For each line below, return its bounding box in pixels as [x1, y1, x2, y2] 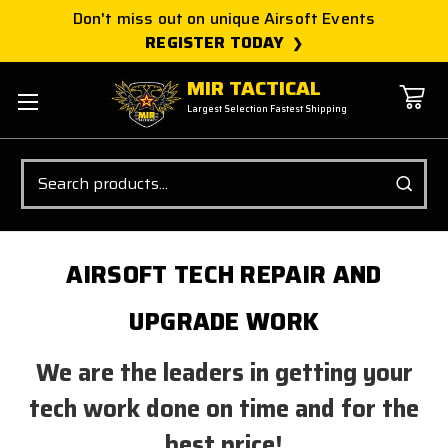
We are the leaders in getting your [35, 353, 413, 392]
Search [21, 157, 65, 180]
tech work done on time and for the [29, 389, 419, 428]
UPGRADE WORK [128, 302, 320, 341]
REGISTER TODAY [145, 30, 285, 55]
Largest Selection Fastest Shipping [187, 102, 348, 117]
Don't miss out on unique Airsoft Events [72, 6, 376, 31]
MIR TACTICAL [187, 72, 322, 105]
